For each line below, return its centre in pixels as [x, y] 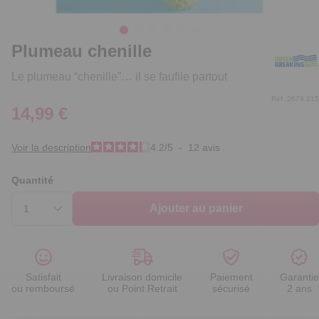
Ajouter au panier [196, 209]
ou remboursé [43, 289]
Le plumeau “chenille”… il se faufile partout [119, 77]
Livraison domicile [142, 277]
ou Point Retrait [142, 289]
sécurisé [231, 289]
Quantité [32, 181]
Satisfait [43, 277]
